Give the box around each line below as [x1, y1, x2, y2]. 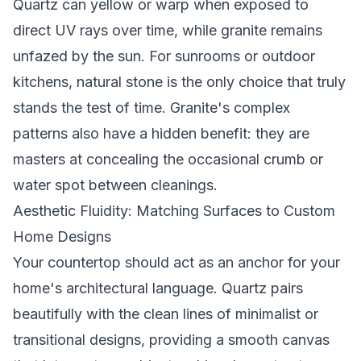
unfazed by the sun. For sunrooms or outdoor [13, 48, 315, 64]
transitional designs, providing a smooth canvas [13, 331, 330, 348]
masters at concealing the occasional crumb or [13, 151, 323, 168]
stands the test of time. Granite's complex [13, 99, 290, 116]
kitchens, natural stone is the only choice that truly [13, 73, 346, 90]
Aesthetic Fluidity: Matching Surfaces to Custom [13, 202, 335, 219]
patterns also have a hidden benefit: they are [13, 125, 309, 142]
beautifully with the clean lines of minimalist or [13, 305, 318, 322]
